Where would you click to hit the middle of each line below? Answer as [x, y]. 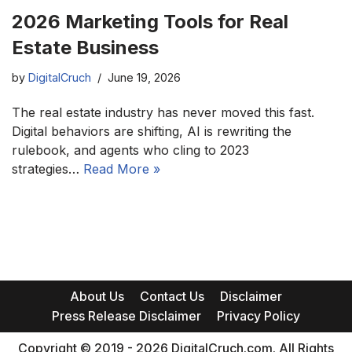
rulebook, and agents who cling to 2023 [130, 150]
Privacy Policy [258, 316]
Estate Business [85, 48]
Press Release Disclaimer [126, 316]
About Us [97, 297]
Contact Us [172, 297]
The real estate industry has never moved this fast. [163, 113]
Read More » [122, 169]
